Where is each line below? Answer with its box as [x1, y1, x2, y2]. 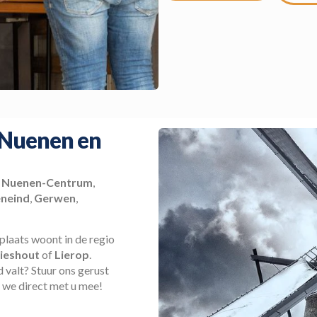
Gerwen [34, 190, 76, 204]
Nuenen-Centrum [1, 175, 93, 189]
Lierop [54, 248, 89, 262]
